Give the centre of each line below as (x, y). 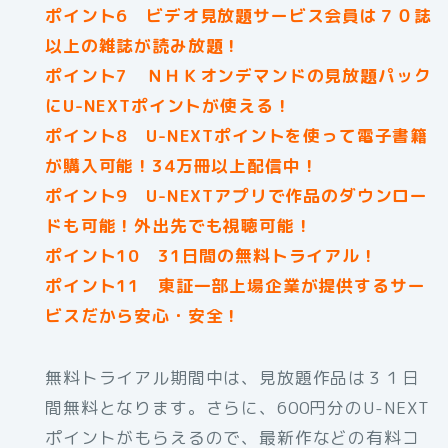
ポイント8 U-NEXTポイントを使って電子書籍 (237, 136)
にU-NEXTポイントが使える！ (168, 106)
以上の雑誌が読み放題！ (143, 46)
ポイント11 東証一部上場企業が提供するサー (235, 286)
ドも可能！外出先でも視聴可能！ (179, 226)
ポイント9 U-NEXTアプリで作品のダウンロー (237, 196)
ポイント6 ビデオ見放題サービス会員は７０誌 (238, 16)
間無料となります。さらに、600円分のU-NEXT (237, 408)
